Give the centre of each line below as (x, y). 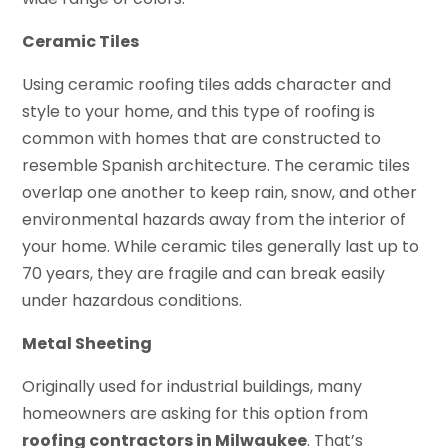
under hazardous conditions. (132, 301)
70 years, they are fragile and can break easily (204, 274)
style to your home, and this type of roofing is (199, 112)
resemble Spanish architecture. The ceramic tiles (216, 166)
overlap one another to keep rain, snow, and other (220, 193)
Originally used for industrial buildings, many (192, 387)
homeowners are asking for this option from (195, 414)
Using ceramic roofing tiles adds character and (207, 85)
